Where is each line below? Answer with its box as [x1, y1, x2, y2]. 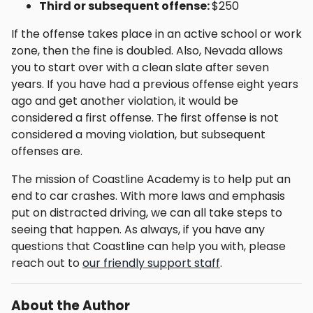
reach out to [11, 254, 82, 271]
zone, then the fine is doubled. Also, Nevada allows [11, 42, 283, 59]
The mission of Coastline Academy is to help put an [11, 170, 291, 187]
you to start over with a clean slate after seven [11, 59, 269, 75]
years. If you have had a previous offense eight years [11, 75, 298, 92]
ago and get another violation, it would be [11, 92, 238, 109]
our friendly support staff [82, 254, 220, 271]
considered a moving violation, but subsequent [11, 126, 265, 143]
